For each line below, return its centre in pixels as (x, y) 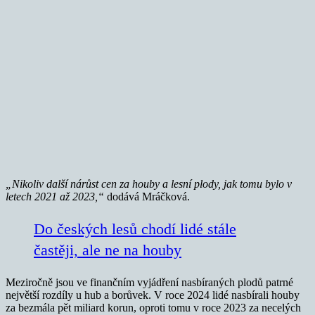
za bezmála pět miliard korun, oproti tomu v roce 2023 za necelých (153, 307)
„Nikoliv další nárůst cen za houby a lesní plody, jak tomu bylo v (149, 184)
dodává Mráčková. (148, 196)
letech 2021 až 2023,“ (56, 196)
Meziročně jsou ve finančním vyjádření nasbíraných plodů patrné (149, 282)
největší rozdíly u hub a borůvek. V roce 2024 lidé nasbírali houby (153, 295)
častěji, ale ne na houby (108, 250)
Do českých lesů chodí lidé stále (135, 229)
